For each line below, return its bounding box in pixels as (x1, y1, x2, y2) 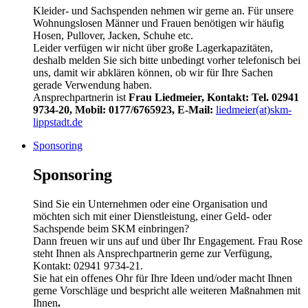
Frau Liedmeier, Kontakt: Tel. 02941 (126, 91, 299, 104)
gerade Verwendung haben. (33, 79, 152, 91)
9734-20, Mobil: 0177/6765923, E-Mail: (33, 104, 216, 116)
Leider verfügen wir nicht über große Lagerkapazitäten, (33, 42, 273, 54)
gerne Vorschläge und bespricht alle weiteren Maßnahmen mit (33, 285, 300, 297)
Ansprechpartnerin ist (33, 91, 126, 104)
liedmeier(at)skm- (216, 104, 291, 116)
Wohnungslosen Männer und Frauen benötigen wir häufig (33, 17, 284, 30)
